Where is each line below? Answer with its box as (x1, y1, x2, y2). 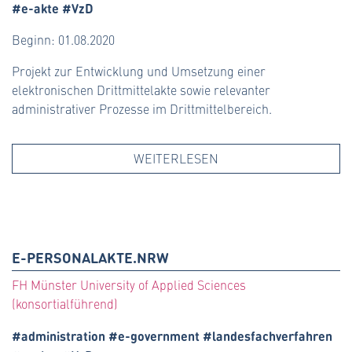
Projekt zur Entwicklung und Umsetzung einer (12, 62, 266, 79)
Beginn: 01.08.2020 (12, 31, 115, 48)
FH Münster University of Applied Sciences (12, 277, 246, 294)
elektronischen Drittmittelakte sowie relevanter (12, 81, 270, 98)
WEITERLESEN (134, 149, 218, 167)
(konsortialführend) (12, 295, 118, 313)
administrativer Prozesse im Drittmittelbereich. (12, 100, 272, 117)
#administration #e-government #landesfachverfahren (12, 326, 332, 346)
